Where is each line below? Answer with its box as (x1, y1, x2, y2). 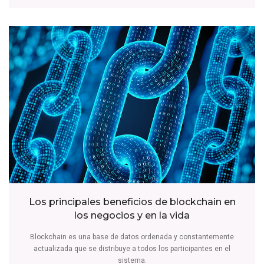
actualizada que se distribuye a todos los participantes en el (34, 245, 230, 253)
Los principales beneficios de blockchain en (28, 196, 236, 208)
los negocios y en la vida (74, 210, 190, 222)
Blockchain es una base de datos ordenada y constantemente (30, 233, 234, 242)
